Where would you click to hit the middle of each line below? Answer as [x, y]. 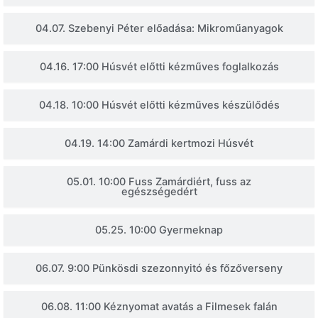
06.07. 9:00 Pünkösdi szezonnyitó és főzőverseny [159, 269]
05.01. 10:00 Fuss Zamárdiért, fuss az [159, 182]
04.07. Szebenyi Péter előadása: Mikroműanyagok [159, 29]
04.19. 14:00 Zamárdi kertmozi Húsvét [159, 144]
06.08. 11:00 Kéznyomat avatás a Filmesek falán [159, 307]
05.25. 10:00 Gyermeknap [159, 230]
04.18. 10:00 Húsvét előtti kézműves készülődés [159, 105]
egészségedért [159, 192]
